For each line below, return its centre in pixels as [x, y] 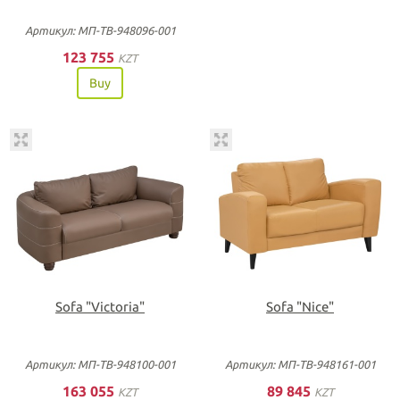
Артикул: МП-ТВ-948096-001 [100, 30]
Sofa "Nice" [300, 307]
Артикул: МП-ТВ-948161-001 [300, 364]
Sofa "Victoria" [100, 307]
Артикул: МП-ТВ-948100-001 [100, 364]
